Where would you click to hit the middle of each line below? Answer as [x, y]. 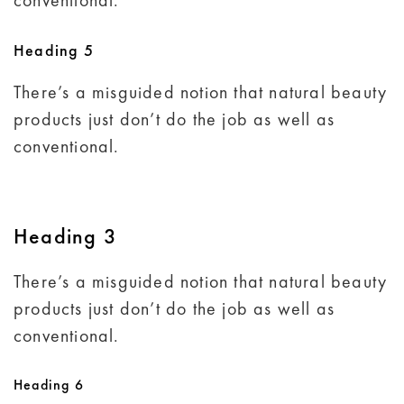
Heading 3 [65, 236]
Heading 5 [54, 50]
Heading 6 [49, 385]
